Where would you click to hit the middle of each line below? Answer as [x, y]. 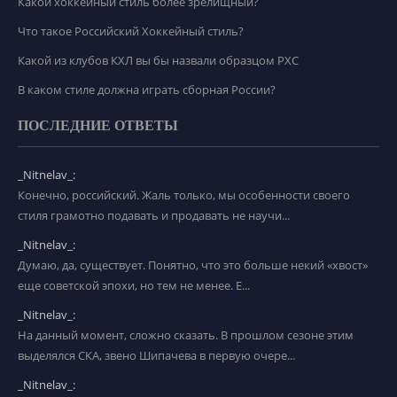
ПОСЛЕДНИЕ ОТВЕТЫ [98, 125]
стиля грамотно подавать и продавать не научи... [154, 215]
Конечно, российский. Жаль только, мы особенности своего [184, 195]
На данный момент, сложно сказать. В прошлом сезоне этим [186, 335]
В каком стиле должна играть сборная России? [147, 89]
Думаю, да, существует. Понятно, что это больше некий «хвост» [193, 265]
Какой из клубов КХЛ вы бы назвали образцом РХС [158, 60]
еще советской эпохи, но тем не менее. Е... [134, 285]
